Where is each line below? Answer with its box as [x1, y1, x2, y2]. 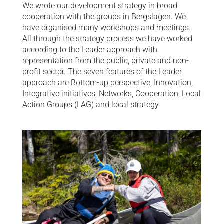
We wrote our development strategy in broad [22, 1, 177, 11]
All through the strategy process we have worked [22, 34, 192, 44]
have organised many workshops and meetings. [22, 23, 191, 33]
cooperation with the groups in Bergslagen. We [22, 12, 186, 22]
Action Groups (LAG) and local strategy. [22, 100, 160, 110]
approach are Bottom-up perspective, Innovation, [22, 78, 193, 88]
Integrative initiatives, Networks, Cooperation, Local [22, 89, 201, 99]
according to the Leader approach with [22, 45, 157, 55]
